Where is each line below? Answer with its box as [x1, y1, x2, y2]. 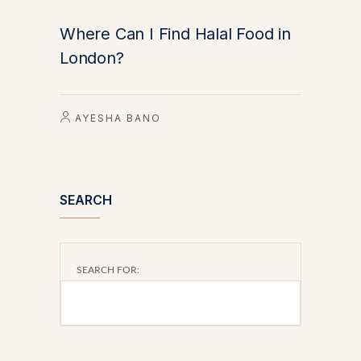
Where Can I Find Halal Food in [60, 23, 291, 44]
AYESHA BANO [75, 111, 161, 124]
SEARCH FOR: [77, 264, 139, 275]
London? [60, 48, 124, 68]
